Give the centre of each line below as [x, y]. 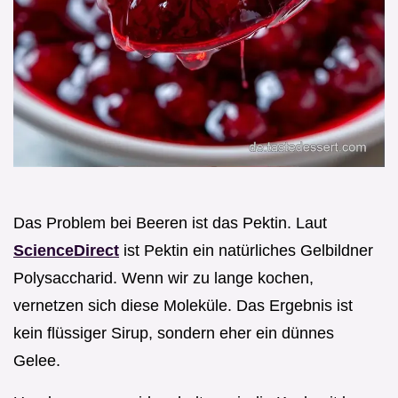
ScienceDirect [66, 250]
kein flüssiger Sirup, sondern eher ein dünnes [174, 333]
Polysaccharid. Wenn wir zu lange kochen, [163, 278]
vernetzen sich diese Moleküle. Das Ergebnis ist [183, 305]
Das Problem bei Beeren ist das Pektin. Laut [170, 223]
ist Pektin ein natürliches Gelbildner [246, 250]
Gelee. [37, 360]
